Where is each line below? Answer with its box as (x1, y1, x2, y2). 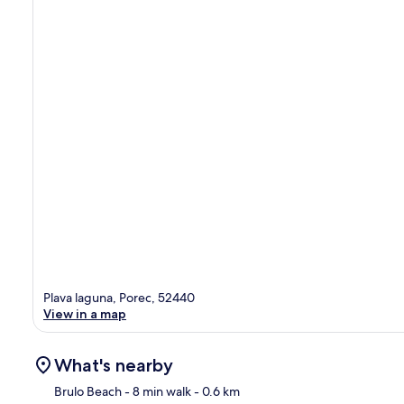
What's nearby (54, 354, 173, 377)
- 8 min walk (122, 383, 191, 400)
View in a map (43, 306, 126, 323)
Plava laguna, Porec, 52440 (43, 289, 195, 307)
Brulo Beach (54, 383, 122, 400)
